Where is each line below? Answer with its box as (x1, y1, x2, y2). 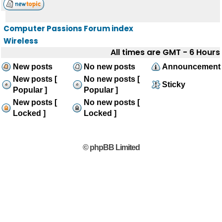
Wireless (3, 36, 38, 46)
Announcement (162, 62, 221, 71)
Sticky (162, 80, 185, 89)
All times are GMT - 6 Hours (111, 47, 220, 58)
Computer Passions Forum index (3, 23, 133, 34)
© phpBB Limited (82, 143, 140, 152)
